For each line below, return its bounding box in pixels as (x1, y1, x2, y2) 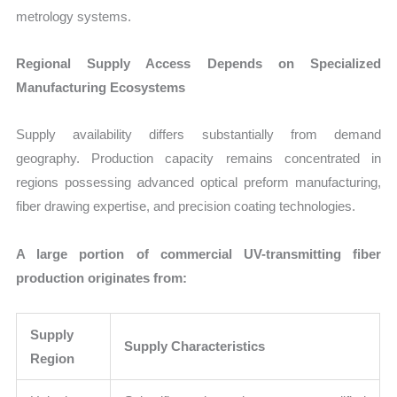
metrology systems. (16, 8, 132, 24)
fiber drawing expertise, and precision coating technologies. (16, 198, 356, 214)
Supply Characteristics (124, 338, 266, 354)
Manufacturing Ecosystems (16, 80, 186, 96)
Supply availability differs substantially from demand (16, 127, 381, 143)
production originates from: (16, 269, 188, 285)
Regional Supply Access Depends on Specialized (16, 56, 381, 72)
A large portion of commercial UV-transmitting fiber (16, 245, 381, 261)
